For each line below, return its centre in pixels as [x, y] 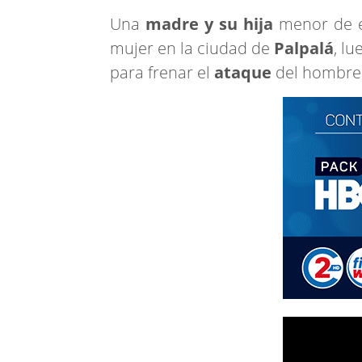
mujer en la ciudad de [192, 48]
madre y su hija [206, 24]
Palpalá [304, 48]
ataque [245, 72]
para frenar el [162, 72]
